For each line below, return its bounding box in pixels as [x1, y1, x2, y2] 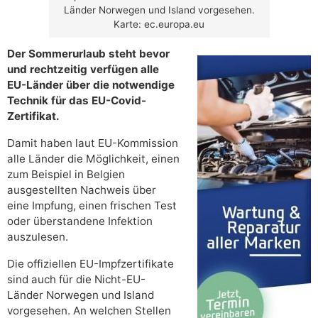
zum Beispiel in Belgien [7, 168, 125, 182]
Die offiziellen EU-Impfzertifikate [7, 257, 174, 271]
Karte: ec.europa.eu [114, 18, 204, 31]
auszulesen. [7, 230, 68, 244]
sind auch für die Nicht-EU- [7, 273, 146, 287]
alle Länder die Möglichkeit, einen [7, 152, 180, 166]
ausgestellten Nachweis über [7, 183, 156, 197]
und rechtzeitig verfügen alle [7, 62, 159, 77]
